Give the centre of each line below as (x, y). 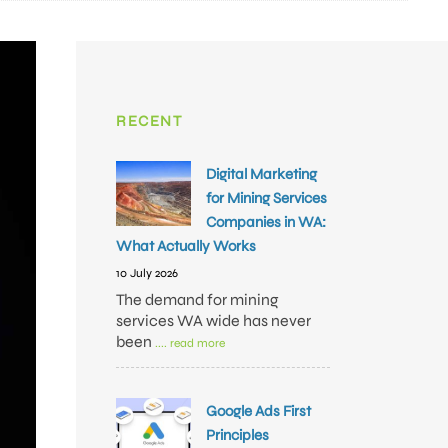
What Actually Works (186, 246)
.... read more (190, 343)
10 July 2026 (147, 273)
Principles (237, 435)
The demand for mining (197, 299)
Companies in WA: (266, 222)
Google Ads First (258, 411)
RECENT (149, 121)
